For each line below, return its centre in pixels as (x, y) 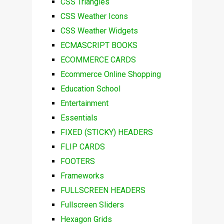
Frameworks (82, 176)
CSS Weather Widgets (99, 31)
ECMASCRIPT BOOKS (99, 45)
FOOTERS (77, 161)
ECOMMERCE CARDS (98, 60)
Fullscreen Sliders (92, 205)
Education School (90, 89)
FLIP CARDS (82, 147)
